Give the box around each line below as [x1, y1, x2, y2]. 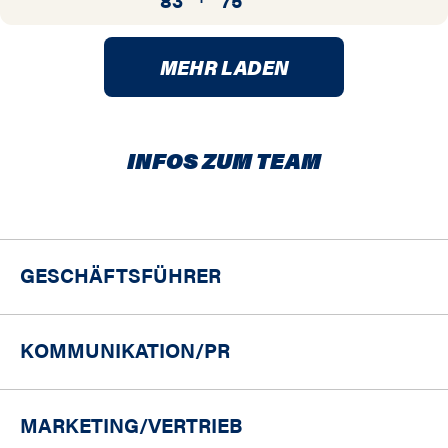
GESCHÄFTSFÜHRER [20, 260, 221, 290]
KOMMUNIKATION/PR [20, 335, 230, 365]
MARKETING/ [20, 410, 148, 440]
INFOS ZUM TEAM [127, 144, 321, 176]
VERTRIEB [148, 410, 243, 440]
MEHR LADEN [159, 52, 289, 82]
